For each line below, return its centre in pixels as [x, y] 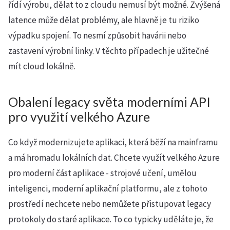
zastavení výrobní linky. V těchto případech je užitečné [109, 51]
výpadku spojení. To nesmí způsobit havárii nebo [97, 35]
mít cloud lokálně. [42, 66]
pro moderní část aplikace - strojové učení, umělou [102, 173]
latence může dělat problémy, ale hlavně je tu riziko [104, 20]
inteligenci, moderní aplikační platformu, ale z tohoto [108, 188]
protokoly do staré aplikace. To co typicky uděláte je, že [111, 219]
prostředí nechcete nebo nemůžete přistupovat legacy [110, 204]
